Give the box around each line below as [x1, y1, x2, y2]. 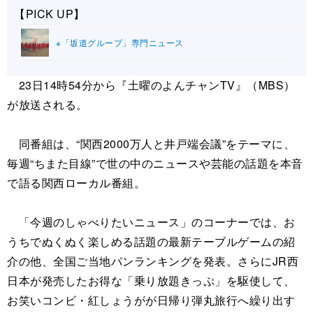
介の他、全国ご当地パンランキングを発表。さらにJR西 [7, 252, 298, 269]
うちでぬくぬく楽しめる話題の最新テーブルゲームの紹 [7, 233, 296, 249]
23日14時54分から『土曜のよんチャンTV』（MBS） [7, 76, 296, 93]
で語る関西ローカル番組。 [7, 174, 145, 191]
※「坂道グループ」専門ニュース [56, 36, 184, 48]
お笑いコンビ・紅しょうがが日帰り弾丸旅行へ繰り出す [7, 291, 296, 308]
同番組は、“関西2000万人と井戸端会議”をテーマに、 [7, 135, 295, 152]
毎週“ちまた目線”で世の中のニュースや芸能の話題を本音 [7, 154, 303, 171]
